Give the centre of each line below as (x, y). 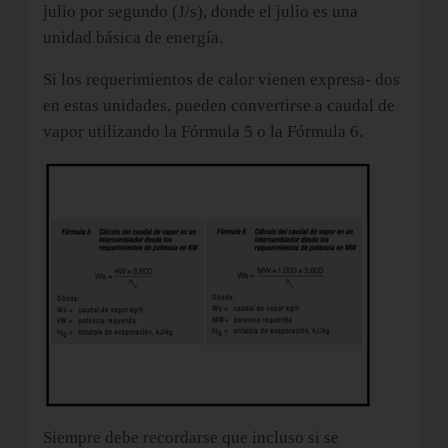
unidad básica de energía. (132, 37)
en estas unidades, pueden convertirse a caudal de (218, 105)
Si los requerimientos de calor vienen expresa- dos (221, 79)
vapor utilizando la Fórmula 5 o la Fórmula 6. (202, 131)
